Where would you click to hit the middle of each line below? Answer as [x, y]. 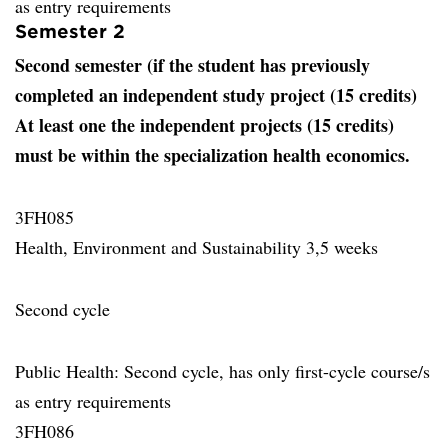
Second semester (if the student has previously [192, 65]
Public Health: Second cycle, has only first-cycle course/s [222, 371]
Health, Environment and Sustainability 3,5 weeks [196, 247]
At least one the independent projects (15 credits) [204, 125]
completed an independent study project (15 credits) [216, 95]
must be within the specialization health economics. [212, 155]
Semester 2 [70, 31]
